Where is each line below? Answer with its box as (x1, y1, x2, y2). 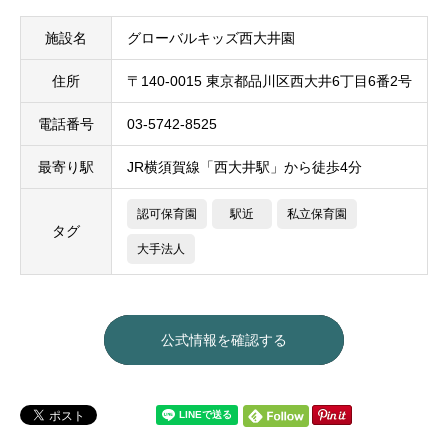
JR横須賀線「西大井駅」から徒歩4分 (127, 159, 362, 176)
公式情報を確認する (161, 332, 287, 349)
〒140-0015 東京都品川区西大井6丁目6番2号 (127, 73, 412, 90)
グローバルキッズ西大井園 (127, 30, 295, 47)
